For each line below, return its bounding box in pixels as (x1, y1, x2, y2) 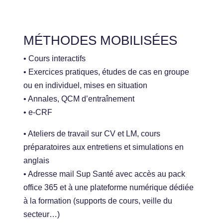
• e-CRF (23, 108, 53, 117)
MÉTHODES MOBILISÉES (23, 33, 178, 48)
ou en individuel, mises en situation (23, 81, 148, 90)
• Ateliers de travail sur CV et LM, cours (23, 129, 161, 138)
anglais (23, 156, 50, 165)
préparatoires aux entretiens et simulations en (23, 143, 184, 152)
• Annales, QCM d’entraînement (23, 95, 135, 104)
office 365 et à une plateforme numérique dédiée (23, 183, 194, 192)
